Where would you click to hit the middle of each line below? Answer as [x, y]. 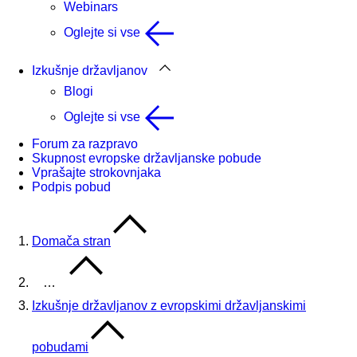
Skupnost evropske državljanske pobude [147, 158]
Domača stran [71, 241]
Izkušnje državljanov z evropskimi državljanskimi [169, 306]
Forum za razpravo [85, 144]
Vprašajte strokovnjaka [96, 173]
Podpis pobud [71, 187]
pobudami [60, 347]
